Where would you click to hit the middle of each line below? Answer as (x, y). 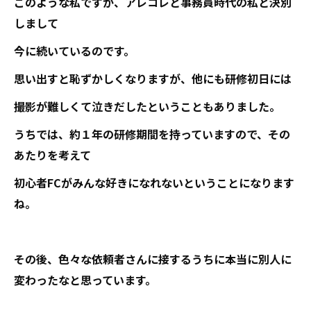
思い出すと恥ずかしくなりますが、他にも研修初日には (153, 78)
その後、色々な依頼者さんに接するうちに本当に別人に (153, 259)
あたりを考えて (52, 154)
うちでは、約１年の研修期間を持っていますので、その (152, 134)
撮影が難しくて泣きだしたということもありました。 (147, 106)
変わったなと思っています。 (85, 279)
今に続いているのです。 (74, 50)
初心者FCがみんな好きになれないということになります (154, 182)
